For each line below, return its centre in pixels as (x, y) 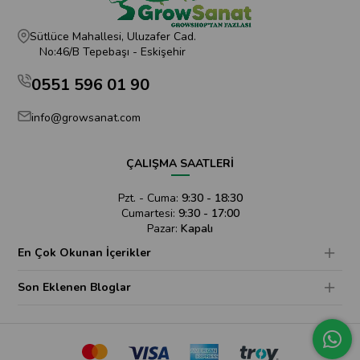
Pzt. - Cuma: (149, 198)
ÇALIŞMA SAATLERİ (180, 164)
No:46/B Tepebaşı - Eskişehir (113, 52)
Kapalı (197, 229)
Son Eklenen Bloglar (75, 288)
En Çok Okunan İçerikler (85, 253)
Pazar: (164, 229)
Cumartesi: (149, 214)
